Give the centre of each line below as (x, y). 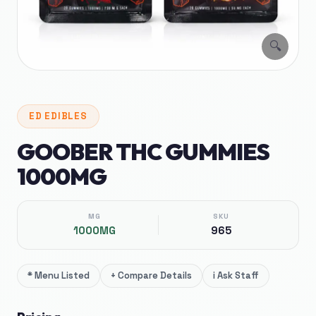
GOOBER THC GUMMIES (143, 152)
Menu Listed (62, 275)
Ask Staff (238, 275)
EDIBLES (66, 116)
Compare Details (155, 275)
